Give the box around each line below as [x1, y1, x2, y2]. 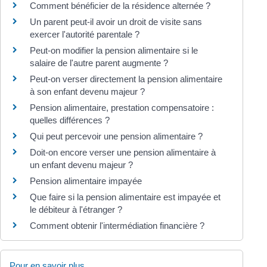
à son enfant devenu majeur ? [30, 86, 145, 97]
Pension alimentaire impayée [30, 175, 142, 186]
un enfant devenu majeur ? [30, 159, 133, 170]
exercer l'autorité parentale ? [30, 29, 139, 39]
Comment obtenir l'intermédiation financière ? [30, 220, 204, 231]
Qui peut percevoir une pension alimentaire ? [30, 131, 203, 141]
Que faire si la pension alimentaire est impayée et [30, 191, 221, 202]
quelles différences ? [30, 114, 110, 125]
